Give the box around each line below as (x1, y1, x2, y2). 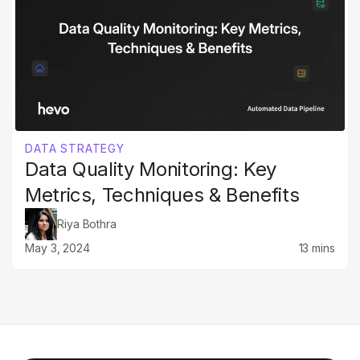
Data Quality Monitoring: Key (25, 157, 276, 181)
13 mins (298, 240, 335, 255)
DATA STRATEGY (25, 141, 125, 155)
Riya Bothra (57, 216, 117, 231)
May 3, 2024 (25, 240, 91, 255)
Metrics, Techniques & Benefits (25, 182, 300, 207)
